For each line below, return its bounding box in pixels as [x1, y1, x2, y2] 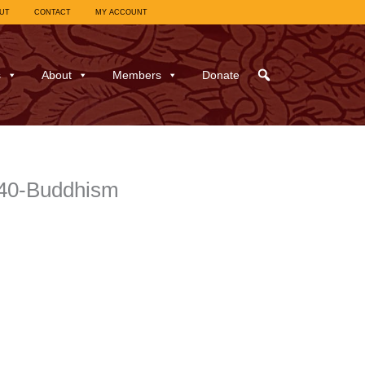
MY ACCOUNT [95, 8, 147, 16]
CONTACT [33, 8, 71, 16]
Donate [201, 68, 240, 82]
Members [112, 68, 161, 82]
